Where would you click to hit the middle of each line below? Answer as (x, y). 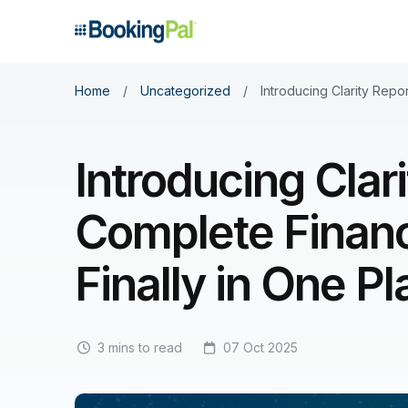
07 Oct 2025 (260, 347)
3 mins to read (140, 347)
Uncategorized (185, 91)
